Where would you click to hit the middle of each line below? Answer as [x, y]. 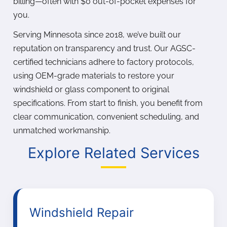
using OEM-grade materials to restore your [94, 76]
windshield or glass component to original [91, 90]
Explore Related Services [113, 153]
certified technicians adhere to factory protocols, [104, 62]
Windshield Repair [82, 213]
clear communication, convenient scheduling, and [106, 117]
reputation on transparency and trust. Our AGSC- [104, 49]
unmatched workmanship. [62, 131]
